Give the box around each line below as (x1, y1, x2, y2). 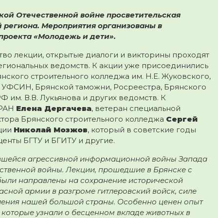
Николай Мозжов (14, 125, 88, 134)
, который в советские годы (88, 125, 196, 134)
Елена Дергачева (16, 103, 91, 113)
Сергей (166, 114, 198, 124)
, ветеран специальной (91, 103, 181, 113)
